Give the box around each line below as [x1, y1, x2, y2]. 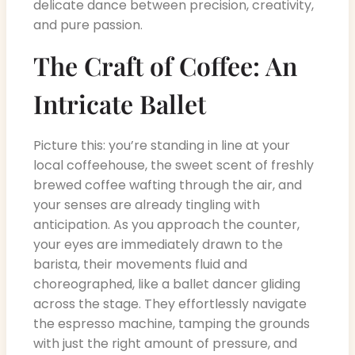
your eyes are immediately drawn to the [33, 235, 283, 254]
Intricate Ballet [33, 86, 206, 120]
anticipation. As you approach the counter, [33, 215, 300, 234]
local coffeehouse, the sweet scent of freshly [33, 155, 314, 174]
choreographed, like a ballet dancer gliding [33, 274, 300, 293]
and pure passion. [33, 16, 143, 35]
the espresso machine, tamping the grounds [33, 314, 310, 333]
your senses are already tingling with [33, 195, 260, 214]
